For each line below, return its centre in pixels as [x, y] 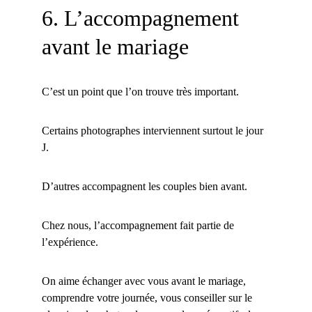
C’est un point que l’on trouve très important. [140, 92]
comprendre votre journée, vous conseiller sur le [148, 298]
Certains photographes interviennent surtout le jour [154, 131]
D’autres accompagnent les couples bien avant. [145, 186]
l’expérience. [70, 242]
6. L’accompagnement [143, 18]
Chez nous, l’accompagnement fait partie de [139, 225]
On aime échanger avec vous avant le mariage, [145, 281]
